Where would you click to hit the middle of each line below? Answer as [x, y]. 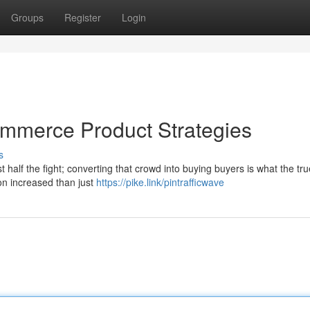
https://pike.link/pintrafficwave [160, 182]
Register [83, 17]
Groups [27, 17]
